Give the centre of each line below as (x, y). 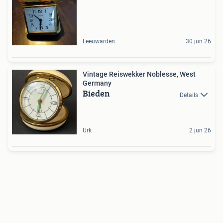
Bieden (96, 94)
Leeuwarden (99, 42)
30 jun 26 (198, 42)
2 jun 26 (200, 131)
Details (189, 95)
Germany (97, 83)
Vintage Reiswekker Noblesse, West (139, 74)
